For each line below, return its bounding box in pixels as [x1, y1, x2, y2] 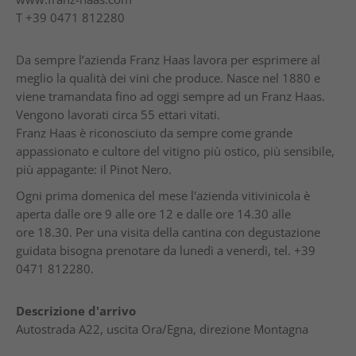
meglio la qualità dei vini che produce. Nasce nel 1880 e [16, 70, 320, 86]
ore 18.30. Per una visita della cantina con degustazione [16, 224, 320, 240]
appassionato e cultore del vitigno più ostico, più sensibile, [16, 143, 335, 159]
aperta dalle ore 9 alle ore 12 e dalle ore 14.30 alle [16, 206, 291, 222]
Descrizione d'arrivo [16, 303, 136, 319]
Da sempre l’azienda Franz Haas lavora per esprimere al [16, 52, 320, 68]
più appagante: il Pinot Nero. [16, 161, 172, 177]
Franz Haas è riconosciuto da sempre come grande [16, 125, 292, 141]
